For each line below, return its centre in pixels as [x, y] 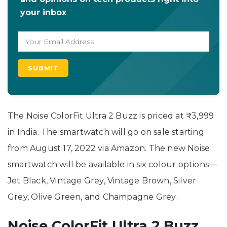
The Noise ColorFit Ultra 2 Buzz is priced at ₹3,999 [111, 116]
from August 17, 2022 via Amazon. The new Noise [109, 148]
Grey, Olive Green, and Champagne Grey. [92, 197]
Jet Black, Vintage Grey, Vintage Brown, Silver [102, 180]
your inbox [43, 12]
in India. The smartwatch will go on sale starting [106, 132]
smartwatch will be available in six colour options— [112, 164]
